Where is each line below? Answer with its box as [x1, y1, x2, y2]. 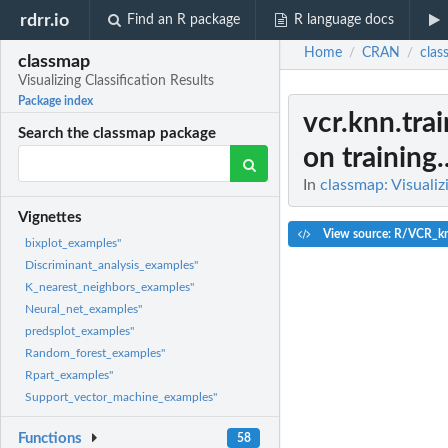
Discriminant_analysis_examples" [25, 259, 198, 272]
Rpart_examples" [25, 369, 113, 382]
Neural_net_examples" [25, 303, 142, 316]
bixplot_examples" [25, 237, 121, 250]
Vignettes [18, 210, 83, 226]
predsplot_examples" [25, 325, 134, 338]
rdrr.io [20, 11, 70, 29]
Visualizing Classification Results [18, 74, 215, 89]
